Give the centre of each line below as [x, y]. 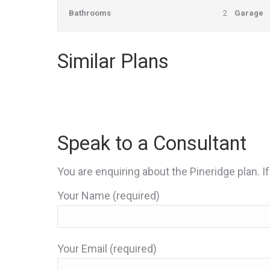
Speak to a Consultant [152, 143]
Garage [249, 13]
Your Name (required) [108, 196]
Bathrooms [90, 13]
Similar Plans [113, 61]
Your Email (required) [107, 249]
